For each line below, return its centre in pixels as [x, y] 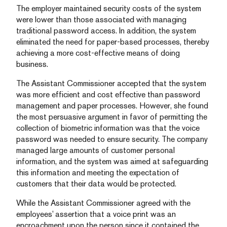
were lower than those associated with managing [101, 20]
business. [32, 64]
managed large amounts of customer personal [96, 150]
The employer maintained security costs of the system [109, 8]
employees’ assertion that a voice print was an [96, 214]
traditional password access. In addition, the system [106, 31]
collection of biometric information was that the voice [108, 128]
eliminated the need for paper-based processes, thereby [113, 42]
